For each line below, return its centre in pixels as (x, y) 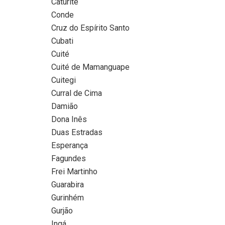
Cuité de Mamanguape (90, 67)
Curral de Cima (77, 93)
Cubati (62, 41)
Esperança (70, 145)
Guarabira (68, 184)
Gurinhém (68, 197)
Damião (65, 106)
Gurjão (62, 210)
